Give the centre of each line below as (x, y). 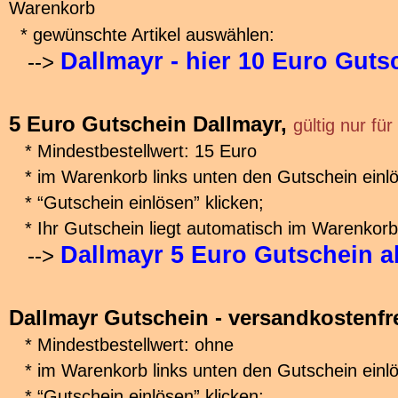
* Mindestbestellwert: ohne (124, 345)
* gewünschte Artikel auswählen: (145, 35)
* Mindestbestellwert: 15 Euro (133, 151)
